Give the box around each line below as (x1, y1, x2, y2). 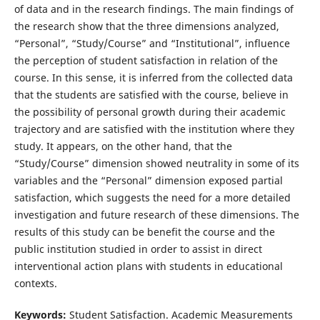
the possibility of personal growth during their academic (14, 105, 286, 119)
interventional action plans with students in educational (14, 259, 283, 274)
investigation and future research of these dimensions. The (14, 208, 299, 222)
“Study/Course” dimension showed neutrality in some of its (14, 156, 299, 171)
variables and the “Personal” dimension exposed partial (14, 174, 283, 188)
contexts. (14, 276, 57, 291)
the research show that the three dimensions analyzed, (14, 19, 279, 34)
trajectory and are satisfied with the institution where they (14, 122, 294, 136)
